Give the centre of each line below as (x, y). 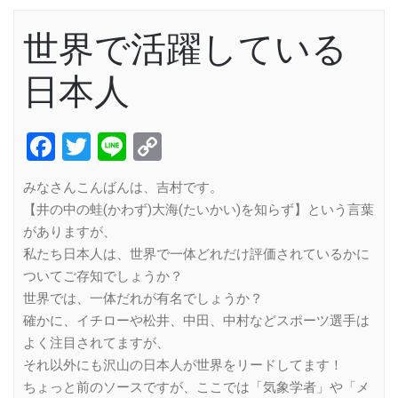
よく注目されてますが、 (96, 342)
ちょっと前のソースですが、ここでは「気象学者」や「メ (196, 387)
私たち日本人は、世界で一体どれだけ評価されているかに (196, 254)
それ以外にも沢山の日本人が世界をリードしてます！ (183, 365)
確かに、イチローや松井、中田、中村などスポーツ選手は (196, 320)
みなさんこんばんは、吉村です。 (123, 187)
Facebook (118, 146)
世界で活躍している (185, 49)
